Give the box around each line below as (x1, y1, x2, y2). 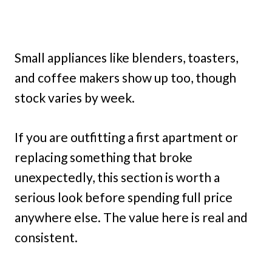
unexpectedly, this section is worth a (15, 169, 220, 185)
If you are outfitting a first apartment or (15, 129, 238, 144)
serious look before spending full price (15, 189, 233, 205)
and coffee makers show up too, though (15, 69, 236, 85)
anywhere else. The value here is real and (15, 209, 248, 225)
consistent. (15, 229, 78, 245)
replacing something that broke (15, 149, 192, 165)
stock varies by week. (15, 89, 135, 105)
